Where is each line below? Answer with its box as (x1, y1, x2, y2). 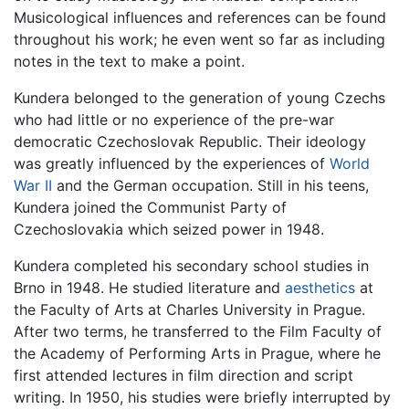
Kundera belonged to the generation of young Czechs (14, 88, 385, 107)
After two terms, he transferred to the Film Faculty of (14, 321, 382, 341)
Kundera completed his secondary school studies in (14, 256, 369, 275)
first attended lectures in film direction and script (14, 365, 353, 384)
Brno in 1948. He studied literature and (14, 278, 285, 297)
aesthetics (285, 278, 355, 297)
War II (14, 175, 52, 194)
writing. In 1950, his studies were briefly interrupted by (14, 387, 391, 406)
